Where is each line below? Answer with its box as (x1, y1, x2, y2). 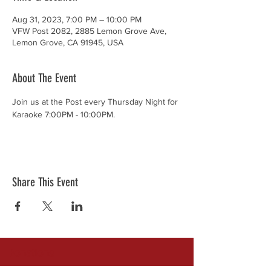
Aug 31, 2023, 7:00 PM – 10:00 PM (12, 15, 142, 24)
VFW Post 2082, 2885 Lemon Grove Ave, (12, 26, 166, 36)
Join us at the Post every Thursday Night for (12, 97, 180, 106)
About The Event (12, 71, 76, 85)
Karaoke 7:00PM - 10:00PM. (12, 109, 115, 119)
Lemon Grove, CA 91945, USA (12, 38, 123, 47)
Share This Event (12, 175, 78, 189)
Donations (6, 247, 54, 259)
